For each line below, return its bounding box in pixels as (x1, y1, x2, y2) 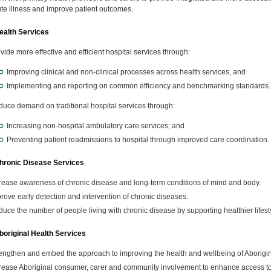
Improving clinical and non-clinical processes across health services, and (7, 68, 246, 76)
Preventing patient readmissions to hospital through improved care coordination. (7, 135, 269, 144)
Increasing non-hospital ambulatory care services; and (7, 122, 184, 130)
